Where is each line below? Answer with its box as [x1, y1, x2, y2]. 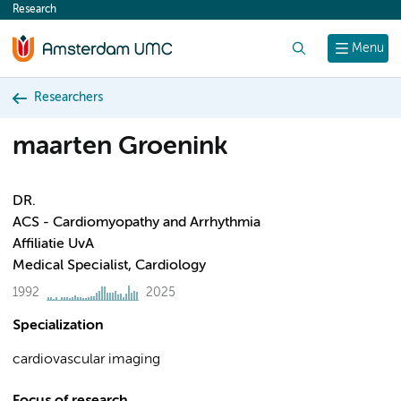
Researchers [34, 91, 103, 104]
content [21, 7, 72, 21]
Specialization [13, 319, 104, 333]
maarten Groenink [13, 134, 227, 160]
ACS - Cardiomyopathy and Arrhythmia [13, 216, 260, 230]
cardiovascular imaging [13, 353, 160, 367]
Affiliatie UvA [13, 237, 94, 252]
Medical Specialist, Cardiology [13, 259, 206, 273]
